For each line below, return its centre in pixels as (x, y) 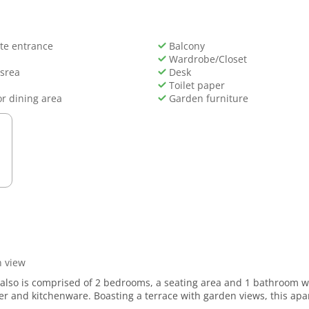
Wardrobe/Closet (207, 59)
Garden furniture (207, 98)
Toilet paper (196, 85)
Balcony (186, 46)
